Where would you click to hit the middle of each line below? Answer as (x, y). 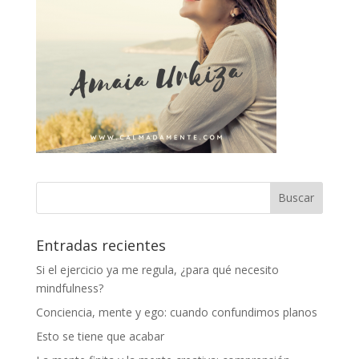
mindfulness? (69, 288)
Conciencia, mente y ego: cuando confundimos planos (176, 312)
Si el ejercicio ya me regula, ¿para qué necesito (157, 269)
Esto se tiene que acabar (100, 336)
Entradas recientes (101, 245)
